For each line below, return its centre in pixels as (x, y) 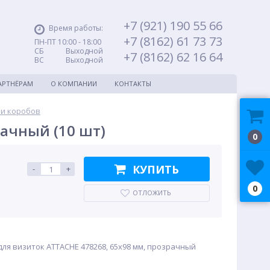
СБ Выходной (69, 51)
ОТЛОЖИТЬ (152, 193)
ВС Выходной (69, 60)
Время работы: (76, 28)
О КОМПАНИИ (74, 83)
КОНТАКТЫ (133, 83)
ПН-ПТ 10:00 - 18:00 (68, 42)
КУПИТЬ (156, 169)
